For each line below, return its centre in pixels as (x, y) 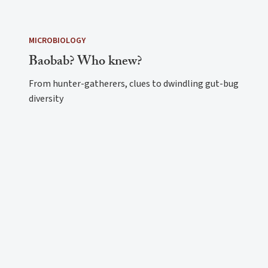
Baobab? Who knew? (85, 62)
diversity (46, 98)
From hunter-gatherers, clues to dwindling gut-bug (134, 83)
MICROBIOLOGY (57, 40)
